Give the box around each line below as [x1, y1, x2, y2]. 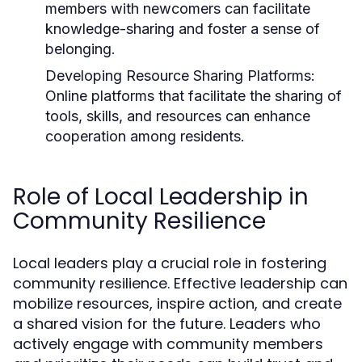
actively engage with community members [13, 334, 323, 354]
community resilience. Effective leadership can [13, 273, 347, 293]
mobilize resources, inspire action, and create [13, 293, 342, 314]
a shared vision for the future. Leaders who [13, 314, 321, 334]
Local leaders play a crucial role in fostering [13, 253, 326, 273]
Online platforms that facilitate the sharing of [45, 87, 342, 104]
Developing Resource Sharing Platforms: [45, 67, 315, 84]
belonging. [45, 40, 116, 57]
